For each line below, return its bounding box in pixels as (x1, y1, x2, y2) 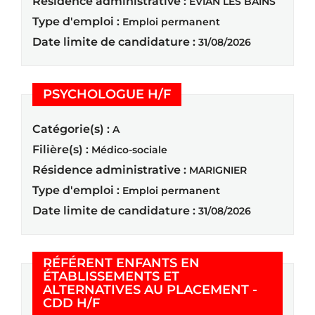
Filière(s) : (32, 142, 89, 156)
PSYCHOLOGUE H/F (43, 86, 171, 102)
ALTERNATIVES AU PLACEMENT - (43, 281, 257, 297)
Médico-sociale (91, 143, 167, 156)
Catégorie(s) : (32, 122, 110, 136)
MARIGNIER (189, 163, 247, 176)
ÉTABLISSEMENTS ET (43, 268, 179, 284)
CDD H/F (43, 295, 100, 311)
